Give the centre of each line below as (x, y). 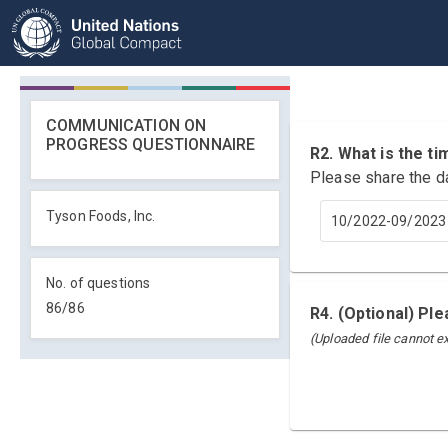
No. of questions (98, 283)
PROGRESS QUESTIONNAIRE (151, 144)
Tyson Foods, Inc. (101, 216)
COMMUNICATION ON (126, 125)
